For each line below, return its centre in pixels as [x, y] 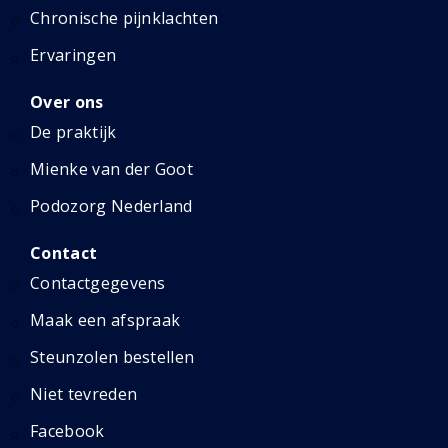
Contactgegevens [98, 283]
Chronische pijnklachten [124, 18]
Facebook [67, 431]
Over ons [67, 102]
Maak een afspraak [105, 320]
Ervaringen [73, 55]
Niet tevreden [84, 394]
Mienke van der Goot [112, 169]
